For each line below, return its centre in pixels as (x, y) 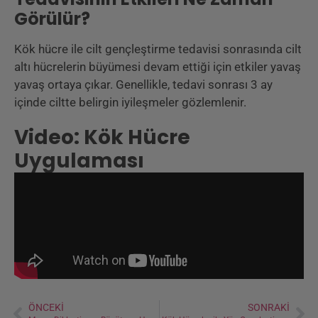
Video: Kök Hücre (102, 138)
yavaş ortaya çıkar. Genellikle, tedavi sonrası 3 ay (143, 85)
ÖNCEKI (46, 308)
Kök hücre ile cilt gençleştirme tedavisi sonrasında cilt (158, 49)
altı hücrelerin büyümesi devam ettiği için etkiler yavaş (158, 67)
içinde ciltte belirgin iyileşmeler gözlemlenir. (130, 103)
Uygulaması (79, 161)
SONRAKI (269, 308)
